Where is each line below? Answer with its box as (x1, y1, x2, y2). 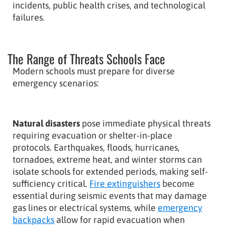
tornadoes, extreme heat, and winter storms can (13, 154, 202, 165)
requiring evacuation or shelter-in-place (13, 130, 172, 141)
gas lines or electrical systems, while (13, 202, 158, 213)
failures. (13, 12, 45, 23)
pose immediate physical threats (80, 118, 210, 129)
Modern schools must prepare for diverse (13, 65, 175, 76)
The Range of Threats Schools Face (8, 49, 165, 68)
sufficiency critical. (13, 178, 89, 189)
